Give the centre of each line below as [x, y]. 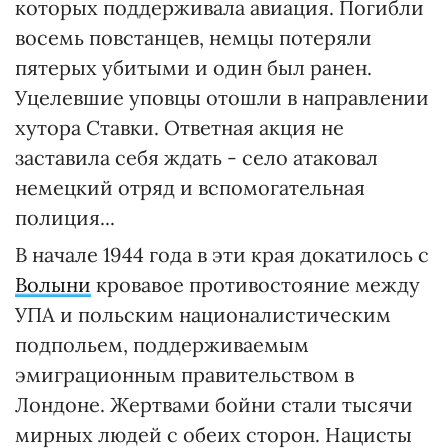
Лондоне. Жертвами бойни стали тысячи [214, 404]
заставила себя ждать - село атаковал [196, 157]
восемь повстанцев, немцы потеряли [193, 37]
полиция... [65, 217]
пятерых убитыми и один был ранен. [193, 67]
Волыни [53, 284]
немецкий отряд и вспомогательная [190, 187]
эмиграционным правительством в [184, 374]
